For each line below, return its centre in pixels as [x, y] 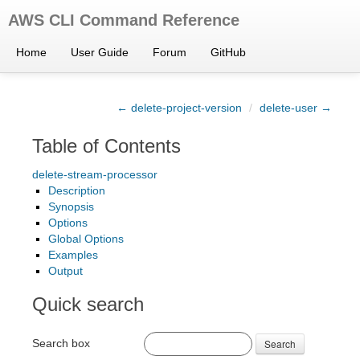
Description [77, 190]
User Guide [100, 52]
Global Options [86, 239]
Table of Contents [106, 146]
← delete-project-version [179, 108]
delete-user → [296, 108]
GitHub [228, 52]
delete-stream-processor [95, 174]
